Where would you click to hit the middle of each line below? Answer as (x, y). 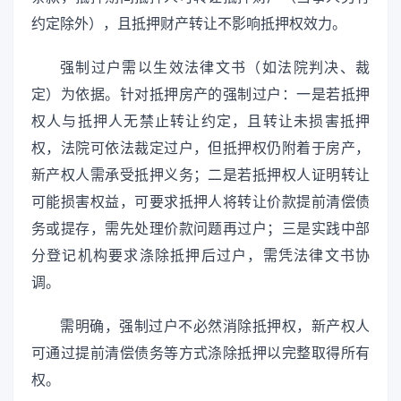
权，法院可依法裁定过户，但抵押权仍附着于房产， (200, 149)
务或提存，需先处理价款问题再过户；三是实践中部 (200, 229)
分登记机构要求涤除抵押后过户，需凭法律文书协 (200, 256)
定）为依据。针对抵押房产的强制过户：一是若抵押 (200, 95)
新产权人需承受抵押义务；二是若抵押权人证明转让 (200, 175)
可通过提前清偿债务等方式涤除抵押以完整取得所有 (200, 354)
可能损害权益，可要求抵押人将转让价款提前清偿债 (200, 202)
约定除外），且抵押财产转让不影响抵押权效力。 (189, 23)
